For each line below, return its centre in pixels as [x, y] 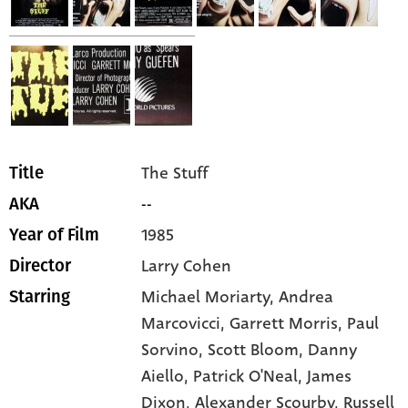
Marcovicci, [186, 324]
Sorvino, [175, 350]
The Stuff [175, 173]
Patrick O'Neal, [250, 377]
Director [40, 266]
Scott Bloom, [258, 350]
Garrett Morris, [289, 324]
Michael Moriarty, [210, 297]
